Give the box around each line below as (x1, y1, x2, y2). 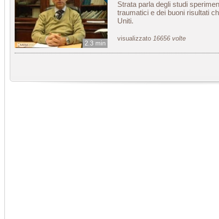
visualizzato (117, 35, 153, 42)
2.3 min (85, 40, 106, 47)
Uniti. (117, 17, 133, 25)
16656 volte (153, 35, 186, 42)
